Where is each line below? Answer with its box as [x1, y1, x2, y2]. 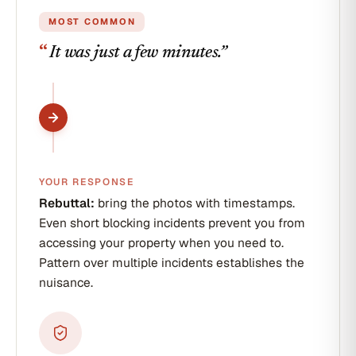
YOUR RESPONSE [39, 176, 134, 188]
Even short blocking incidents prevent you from [39, 215, 305, 231]
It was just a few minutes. [48, 44, 220, 62]
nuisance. [39, 274, 93, 291]
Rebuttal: [39, 195, 95, 211]
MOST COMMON [48, 16, 136, 27]
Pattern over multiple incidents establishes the [39, 254, 304, 271]
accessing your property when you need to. [39, 234, 284, 251]
